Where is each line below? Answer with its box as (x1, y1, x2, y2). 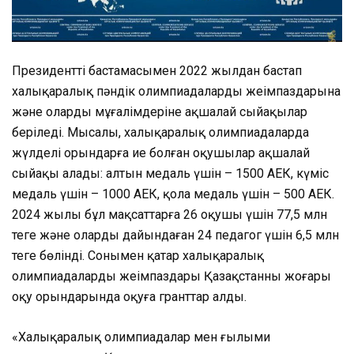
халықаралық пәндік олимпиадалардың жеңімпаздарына (12, 84, 341, 100)
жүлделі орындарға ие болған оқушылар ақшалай (12, 145, 310, 161)
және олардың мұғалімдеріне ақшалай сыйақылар (12, 104, 307, 120)
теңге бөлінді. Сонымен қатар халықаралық (12, 248, 264, 264)
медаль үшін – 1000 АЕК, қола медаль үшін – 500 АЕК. (12, 186, 334, 202)
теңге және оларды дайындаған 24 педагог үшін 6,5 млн (12, 228, 339, 243)
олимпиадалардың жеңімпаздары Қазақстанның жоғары (12, 269, 331, 284)
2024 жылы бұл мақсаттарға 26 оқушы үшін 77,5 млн (12, 207, 327, 223)
